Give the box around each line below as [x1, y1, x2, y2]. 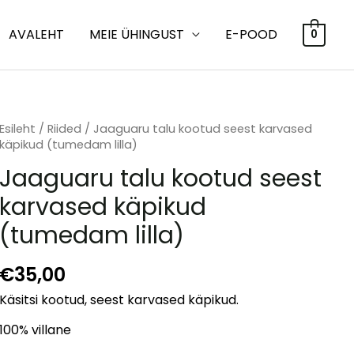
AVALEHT [9, 25, 65, 43]
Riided [47, 121, 82, 137]
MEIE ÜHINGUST [89, 25, 185, 43]
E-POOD [225, 25, 278, 43]
